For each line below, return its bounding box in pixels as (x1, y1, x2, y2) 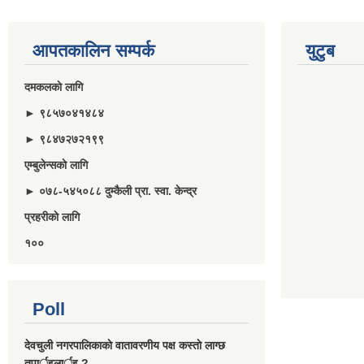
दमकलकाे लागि (24, 80, 83, 93)
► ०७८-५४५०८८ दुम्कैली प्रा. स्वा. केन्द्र (24, 184, 197, 197)
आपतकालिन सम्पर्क (32, 41, 154, 61)
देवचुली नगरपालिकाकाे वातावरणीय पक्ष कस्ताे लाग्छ (24, 339, 225, 352)
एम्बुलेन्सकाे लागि (24, 158, 91, 171)
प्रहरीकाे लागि (24, 210, 80, 223)
